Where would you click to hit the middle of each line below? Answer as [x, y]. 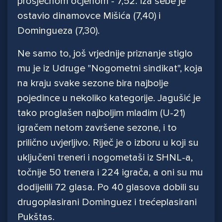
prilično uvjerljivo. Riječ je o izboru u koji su [108, 143]
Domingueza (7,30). [60, 31]
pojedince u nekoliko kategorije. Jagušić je [109, 98]
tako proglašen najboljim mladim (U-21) [101, 113]
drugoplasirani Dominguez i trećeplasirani [107, 202]
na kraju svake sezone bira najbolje [93, 83]
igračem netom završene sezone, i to [97, 128]
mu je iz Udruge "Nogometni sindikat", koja [110, 69]
